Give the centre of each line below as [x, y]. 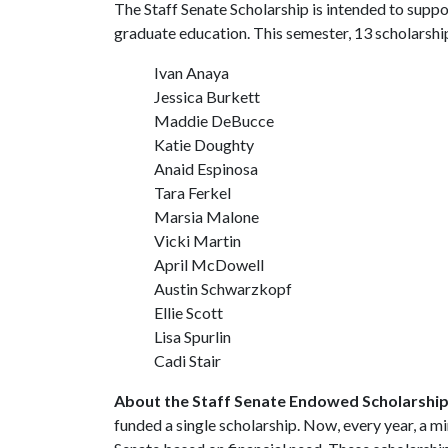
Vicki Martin [197, 240]
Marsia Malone [206, 216]
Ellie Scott [188, 312]
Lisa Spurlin [192, 336]
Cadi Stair [187, 360]
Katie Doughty [204, 144]
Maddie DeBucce [214, 120]
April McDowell [209, 264]
